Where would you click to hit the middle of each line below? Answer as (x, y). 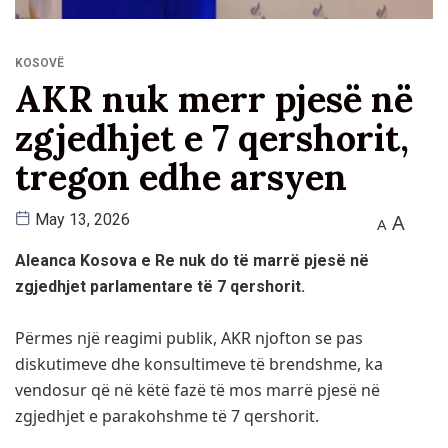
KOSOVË (39, 63)
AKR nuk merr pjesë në (214, 99)
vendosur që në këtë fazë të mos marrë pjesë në (197, 390)
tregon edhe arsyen (181, 177)
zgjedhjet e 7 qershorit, (212, 138)
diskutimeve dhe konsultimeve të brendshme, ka (199, 364)
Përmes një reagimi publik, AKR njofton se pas (189, 338)
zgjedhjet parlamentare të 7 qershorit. (160, 287)
